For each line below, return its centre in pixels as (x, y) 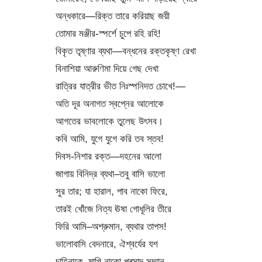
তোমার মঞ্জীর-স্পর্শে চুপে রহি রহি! (108, 34)
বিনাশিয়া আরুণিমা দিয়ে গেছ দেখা (107, 69)
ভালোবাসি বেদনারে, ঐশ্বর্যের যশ (106, 244)
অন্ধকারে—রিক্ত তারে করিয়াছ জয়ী (112, 16)
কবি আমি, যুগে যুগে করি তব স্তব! (109, 139)
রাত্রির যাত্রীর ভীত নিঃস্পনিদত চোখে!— (120, 86)
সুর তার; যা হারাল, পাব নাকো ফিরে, (111, 192)
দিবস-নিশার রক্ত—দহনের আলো (108, 156)
